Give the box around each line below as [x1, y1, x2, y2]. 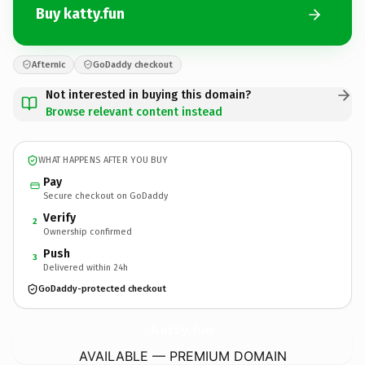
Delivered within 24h [43, 262, 128, 273]
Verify [43, 210, 76, 225]
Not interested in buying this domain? [46, 87, 251, 102]
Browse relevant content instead [46, 104, 222, 119]
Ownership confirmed [43, 226, 132, 237]
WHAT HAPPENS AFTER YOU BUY [38, 155, 168, 165]
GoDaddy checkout [93, 59, 173, 70]
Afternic [32, 59, 65, 70]
